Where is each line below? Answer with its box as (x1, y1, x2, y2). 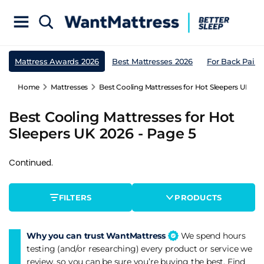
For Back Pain (207, 56, 260, 66)
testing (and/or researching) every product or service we (27, 243, 252, 254)
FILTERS (58, 192, 92, 202)
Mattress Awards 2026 (15, 56, 99, 66)
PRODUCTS (174, 192, 222, 202)
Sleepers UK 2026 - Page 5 (9, 124, 196, 142)
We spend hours (178, 230, 246, 241)
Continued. (9, 156, 53, 169)
